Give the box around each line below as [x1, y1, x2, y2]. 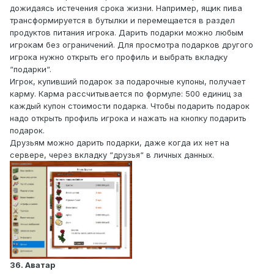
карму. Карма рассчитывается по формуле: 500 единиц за [10, 89, 242, 99]
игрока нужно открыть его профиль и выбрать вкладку [10, 52, 228, 62]
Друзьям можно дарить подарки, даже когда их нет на [10, 138, 229, 148]
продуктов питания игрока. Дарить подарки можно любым [10, 28, 243, 38]
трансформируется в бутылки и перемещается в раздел [10, 15, 235, 26]
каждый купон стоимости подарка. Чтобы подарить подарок [10, 101, 250, 111]
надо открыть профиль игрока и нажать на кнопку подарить [10, 113, 246, 124]
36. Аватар [10, 259, 55, 270]
